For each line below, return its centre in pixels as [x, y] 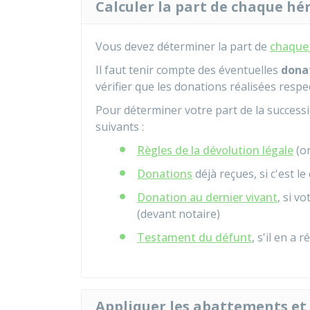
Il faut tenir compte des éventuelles [188, 70]
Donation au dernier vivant [207, 197]
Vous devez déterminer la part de [183, 46]
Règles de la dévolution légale [215, 150]
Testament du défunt [194, 237]
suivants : [120, 127]
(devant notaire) [179, 214]
